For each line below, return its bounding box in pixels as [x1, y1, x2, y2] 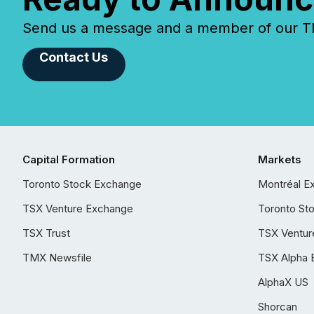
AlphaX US [258, 275, 308, 289]
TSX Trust [22, 226, 70, 240]
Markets [258, 153, 301, 166]
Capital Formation [22, 153, 115, 166]
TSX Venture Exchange [22, 202, 133, 215]
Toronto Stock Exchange [22, 177, 142, 191]
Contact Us [39, 50, 109, 64]
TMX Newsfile [22, 251, 92, 264]
